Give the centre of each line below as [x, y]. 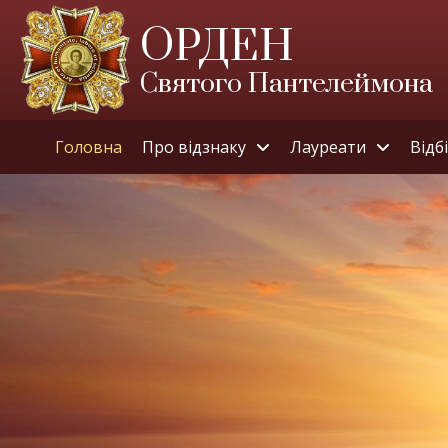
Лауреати [327, 147]
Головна [88, 147]
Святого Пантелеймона [286, 84]
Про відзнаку [193, 147]
